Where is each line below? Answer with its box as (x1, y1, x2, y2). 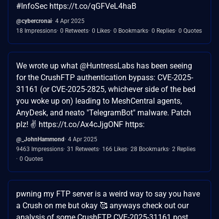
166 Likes (102, 145, 127, 153)
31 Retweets (67, 145, 99, 153)
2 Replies (172, 145, 196, 153)
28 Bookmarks (131, 145, 169, 153)
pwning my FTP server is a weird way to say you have (16, 189, 200, 198)
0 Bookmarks (113, 27, 148, 34)
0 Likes (92, 27, 110, 34)
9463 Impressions (16, 145, 64, 153)
